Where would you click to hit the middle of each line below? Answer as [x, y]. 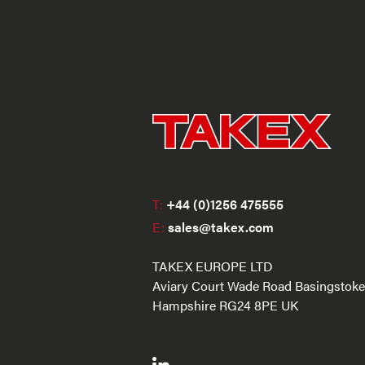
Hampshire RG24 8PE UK [225, 305]
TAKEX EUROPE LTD [213, 266]
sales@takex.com [219, 226]
